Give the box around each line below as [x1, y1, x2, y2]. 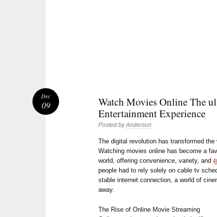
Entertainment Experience [98, 107, 206, 121]
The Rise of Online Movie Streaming [98, 205, 201, 213]
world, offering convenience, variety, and [98, 156, 214, 164]
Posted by [98, 122, 126, 129]
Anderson [126, 122, 152, 129]
